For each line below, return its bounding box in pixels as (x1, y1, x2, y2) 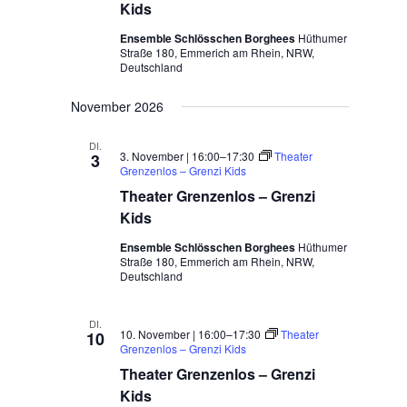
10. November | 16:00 (120, 326, 227, 342)
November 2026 (71, 97, 164, 115)
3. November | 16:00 (120, 148, 221, 164)
